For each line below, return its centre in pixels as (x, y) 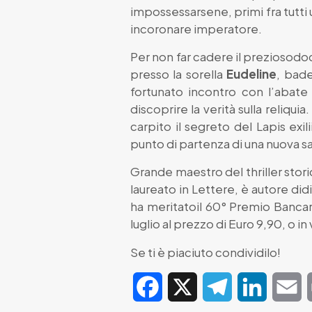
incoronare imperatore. (196, 28)
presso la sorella (179, 73)
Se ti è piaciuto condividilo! (205, 252)
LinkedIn (288, 286)
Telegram (256, 286)
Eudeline (252, 73)
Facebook (189, 286)
